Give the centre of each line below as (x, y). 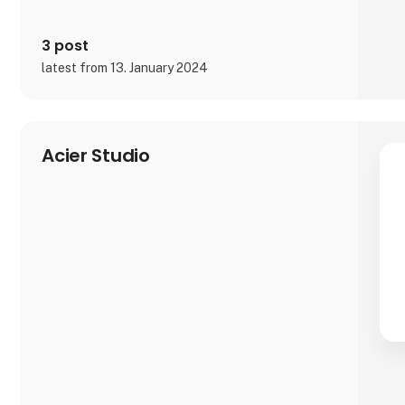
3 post (66, 46)
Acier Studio (96, 156)
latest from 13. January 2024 (125, 68)
